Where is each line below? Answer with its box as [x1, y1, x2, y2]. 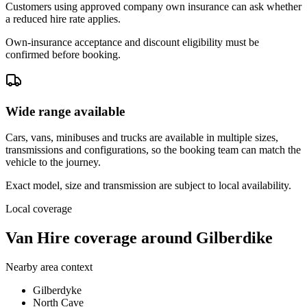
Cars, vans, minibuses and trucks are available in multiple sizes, [5, 132, 278, 144]
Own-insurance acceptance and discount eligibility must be [5, 36, 259, 48]
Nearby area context [5, 261, 93, 273]
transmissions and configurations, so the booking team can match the [5, 144, 301, 156]
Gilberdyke [33, 284, 82, 297]
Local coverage [5, 203, 72, 215]
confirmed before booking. [5, 48, 121, 60]
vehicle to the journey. [5, 156, 101, 169]
